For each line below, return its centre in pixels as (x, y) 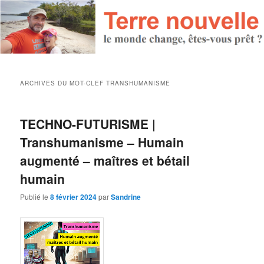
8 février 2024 (74, 197)
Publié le (35, 196)
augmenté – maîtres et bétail (105, 160)
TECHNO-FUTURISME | (88, 123)
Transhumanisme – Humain (102, 142)
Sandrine (126, 197)
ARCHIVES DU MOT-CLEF (63, 83)
